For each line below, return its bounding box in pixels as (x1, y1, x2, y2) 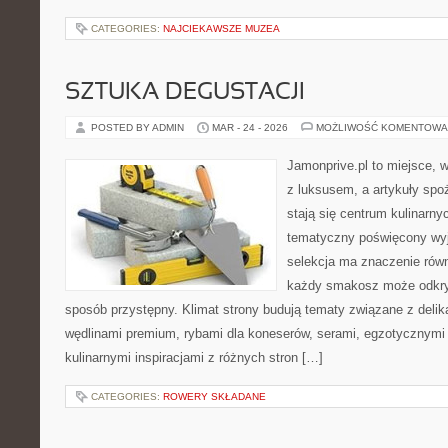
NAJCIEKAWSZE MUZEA (163, 23, 280, 34)
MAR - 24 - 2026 (212, 122, 288, 133)
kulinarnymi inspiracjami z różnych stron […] (65, 350, 323, 365)
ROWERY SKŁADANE (163, 391, 266, 402)
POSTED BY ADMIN (91, 122, 187, 133)
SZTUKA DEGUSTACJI (65, 82, 305, 104)
